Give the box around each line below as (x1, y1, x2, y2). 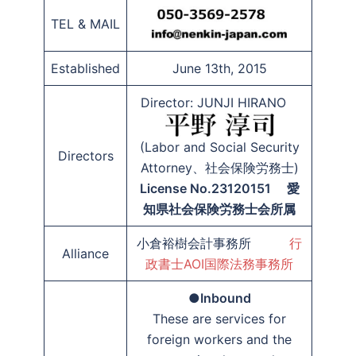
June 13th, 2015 (172, 60, 267, 76)
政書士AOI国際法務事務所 (145, 255, 293, 272)
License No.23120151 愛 (139, 180, 300, 197)
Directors (57, 147, 114, 164)
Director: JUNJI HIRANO (140, 94, 299, 110)
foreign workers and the (147, 331, 292, 347)
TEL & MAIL (51, 15, 120, 32)
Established (51, 60, 120, 76)
